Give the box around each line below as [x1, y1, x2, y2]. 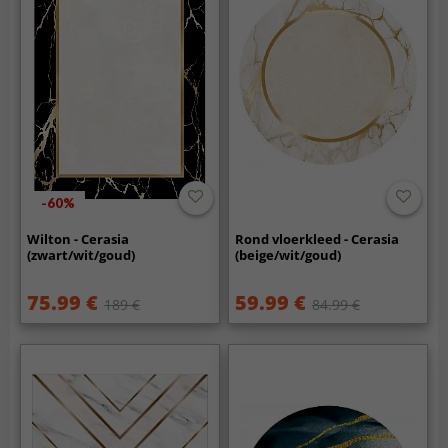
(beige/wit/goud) [235, 245, 342, 264]
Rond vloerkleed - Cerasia [235, 229, 400, 248]
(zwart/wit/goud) [27, 245, 136, 264]
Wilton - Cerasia [27, 229, 130, 248]
